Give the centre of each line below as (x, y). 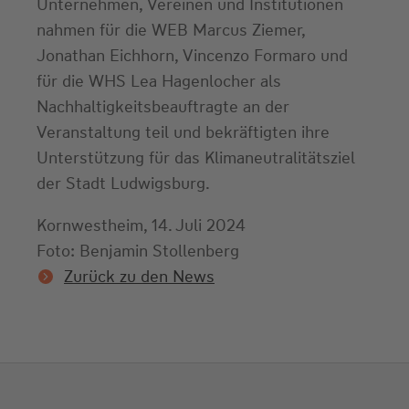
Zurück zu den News (139, 276)
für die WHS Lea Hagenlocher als (159, 81)
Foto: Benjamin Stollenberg (138, 251)
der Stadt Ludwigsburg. (123, 183)
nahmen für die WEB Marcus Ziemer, (171, 30)
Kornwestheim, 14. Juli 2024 (141, 225)
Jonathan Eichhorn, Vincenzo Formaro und (192, 55)
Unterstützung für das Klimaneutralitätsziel (196, 157)
